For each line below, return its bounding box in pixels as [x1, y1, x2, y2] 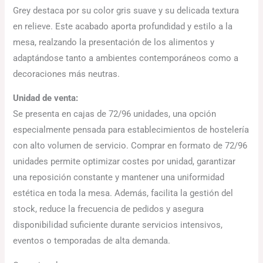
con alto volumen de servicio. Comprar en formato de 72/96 [13, 140, 248, 151]
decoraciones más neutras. [13, 68, 120, 79]
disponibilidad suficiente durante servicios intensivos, [13, 220, 223, 231]
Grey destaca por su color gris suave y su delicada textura [13, 5, 240, 16]
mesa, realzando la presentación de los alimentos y [13, 36, 215, 48]
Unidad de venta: [13, 93, 79, 104]
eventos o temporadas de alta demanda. [13, 235, 171, 247]
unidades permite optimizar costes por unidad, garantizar [13, 156, 236, 167]
